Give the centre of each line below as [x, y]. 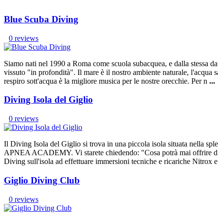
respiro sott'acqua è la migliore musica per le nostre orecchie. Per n [107, 81]
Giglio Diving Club [42, 180]
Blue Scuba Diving [41, 19]
